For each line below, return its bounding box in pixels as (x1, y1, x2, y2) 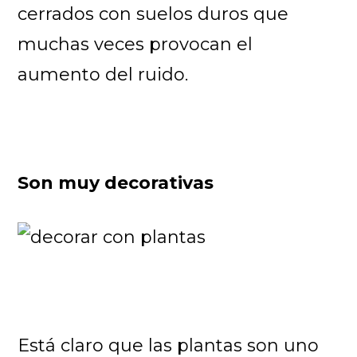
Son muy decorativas (18, 171, 214, 194)
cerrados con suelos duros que (18, 2, 289, 25)
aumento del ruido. (18, 63, 189, 85)
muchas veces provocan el (18, 33, 253, 55)
